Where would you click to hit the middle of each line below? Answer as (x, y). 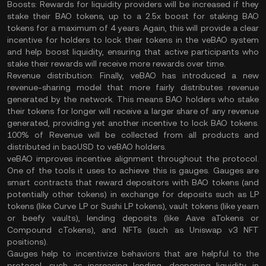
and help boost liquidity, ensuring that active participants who (133, 52)
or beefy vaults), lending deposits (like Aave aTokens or (133, 218)
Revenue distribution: (50, 75)
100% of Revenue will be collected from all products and (133, 135)
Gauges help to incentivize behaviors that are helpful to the (133, 254)
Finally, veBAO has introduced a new (176, 75)
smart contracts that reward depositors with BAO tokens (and (133, 182)
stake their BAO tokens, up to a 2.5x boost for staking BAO (133, 16)
